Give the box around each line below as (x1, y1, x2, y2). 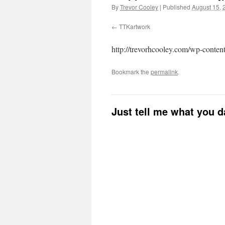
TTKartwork (119, 22, 150, 31)
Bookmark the (111, 67, 151, 76)
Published (163, 3, 190, 11)
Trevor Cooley (120, 3, 158, 11)
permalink (151, 67, 178, 76)
